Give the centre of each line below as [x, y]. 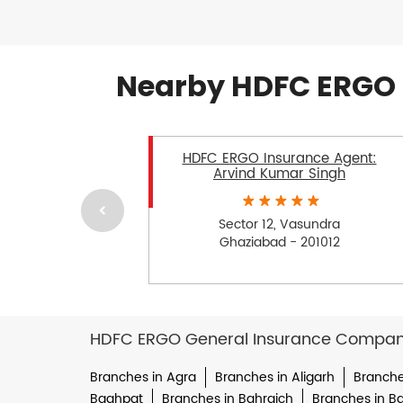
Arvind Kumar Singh [279, 175]
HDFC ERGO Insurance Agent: [279, 159]
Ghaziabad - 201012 [279, 242]
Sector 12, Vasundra [279, 224]
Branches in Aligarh [274, 378]
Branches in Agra [143, 378]
